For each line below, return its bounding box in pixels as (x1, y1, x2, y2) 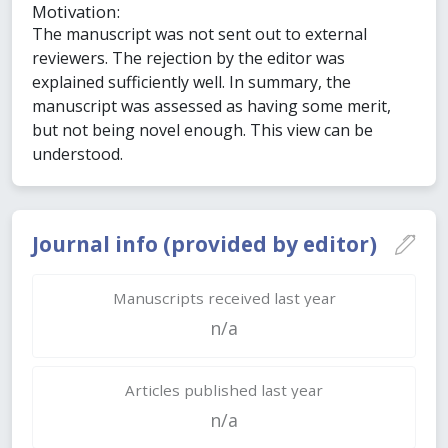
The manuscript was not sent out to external (32, 23, 367, 46)
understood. (32, 143, 123, 166)
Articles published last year (125, 379, 323, 400)
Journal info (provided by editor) (32, 230, 377, 259)
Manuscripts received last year (112, 288, 336, 309)
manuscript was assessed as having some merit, (32, 95, 391, 118)
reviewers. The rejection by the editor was (32, 47, 345, 70)
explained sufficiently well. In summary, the (32, 71, 351, 94)
